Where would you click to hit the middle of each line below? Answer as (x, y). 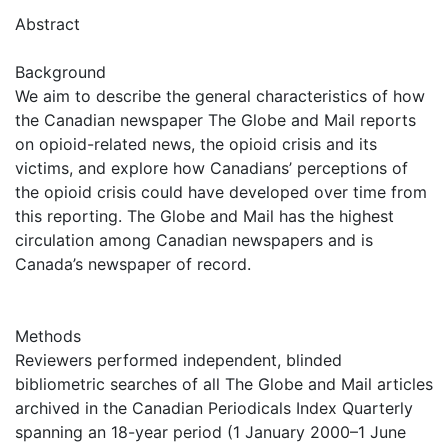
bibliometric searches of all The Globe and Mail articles (224, 383)
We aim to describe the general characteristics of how (220, 95)
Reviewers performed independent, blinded (178, 359)
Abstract (47, 23)
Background (60, 71)
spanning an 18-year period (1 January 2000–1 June (210, 431)
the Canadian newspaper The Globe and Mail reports (215, 119)
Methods (48, 335)
